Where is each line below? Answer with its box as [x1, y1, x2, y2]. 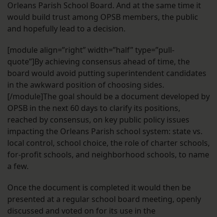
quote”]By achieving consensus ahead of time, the [7, 56, 190, 67]
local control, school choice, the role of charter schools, [7, 138, 210, 149]
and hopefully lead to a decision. [7, 23, 125, 34]
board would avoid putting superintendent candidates [7, 68, 206, 79]
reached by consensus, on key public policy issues [7, 114, 189, 125]
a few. [7, 161, 29, 172]
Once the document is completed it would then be [7, 182, 191, 193]
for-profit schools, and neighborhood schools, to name [7, 149, 209, 160]
